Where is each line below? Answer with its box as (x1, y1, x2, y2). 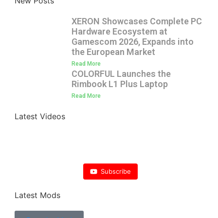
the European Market (72, 46, 155, 57)
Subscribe (100, 167, 131, 175)
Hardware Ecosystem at (72, 26, 167, 36)
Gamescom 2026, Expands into (72, 36, 194, 47)
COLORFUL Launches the (72, 68, 171, 79)
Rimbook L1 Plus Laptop (72, 78, 168, 89)
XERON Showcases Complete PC (72, 16, 202, 26)
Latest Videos (15, 111, 65, 121)
